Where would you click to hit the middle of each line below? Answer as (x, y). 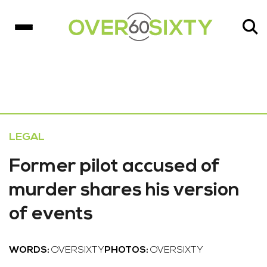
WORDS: (30, 250)
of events (51, 215)
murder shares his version (124, 191)
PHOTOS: (127, 250)
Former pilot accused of (114, 167)
